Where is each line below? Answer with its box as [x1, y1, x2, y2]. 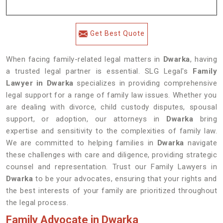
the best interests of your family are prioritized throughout [6, 186, 217, 195]
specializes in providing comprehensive [73, 79, 217, 88]
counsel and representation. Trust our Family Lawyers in [6, 162, 217, 171]
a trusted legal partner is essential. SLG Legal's [6, 67, 193, 76]
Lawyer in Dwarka [6, 79, 74, 88]
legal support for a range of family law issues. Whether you [6, 91, 217, 100]
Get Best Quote [90, 29, 145, 37]
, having [190, 55, 218, 64]
